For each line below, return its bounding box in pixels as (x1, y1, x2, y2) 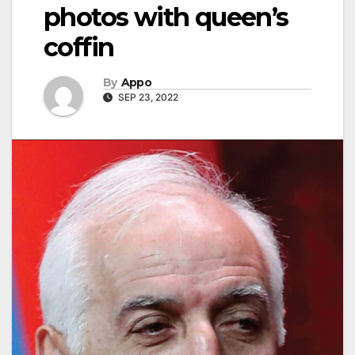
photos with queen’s (44, 2, 288, 33)
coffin (44, 32, 114, 63)
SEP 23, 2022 (116, 90, 178, 103)
